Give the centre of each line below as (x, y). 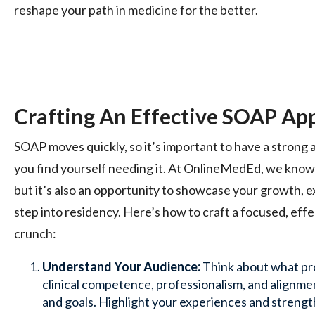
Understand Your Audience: (121, 266)
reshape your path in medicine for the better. (136, 9)
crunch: (35, 233)
